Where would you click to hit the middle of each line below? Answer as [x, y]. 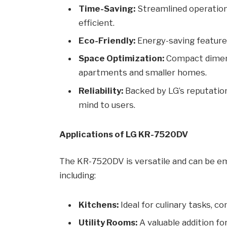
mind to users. [107, 105]
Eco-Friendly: [107, 41]
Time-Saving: [107, 8]
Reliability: [101, 90]
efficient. [97, 23]
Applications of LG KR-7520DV [124, 134]
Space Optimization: [122, 59]
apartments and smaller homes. [143, 73]
